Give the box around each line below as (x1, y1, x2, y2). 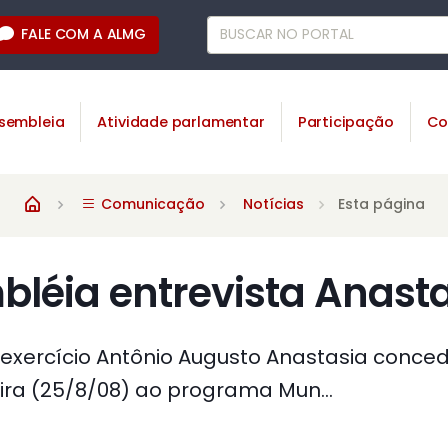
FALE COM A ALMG (21, 24, 146, 44)
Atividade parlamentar (97, 111, 265, 132)
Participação (297, 111, 394, 132)
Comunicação (97, 194, 205, 215)
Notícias (243, 194, 304, 215)
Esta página (338, 194, 425, 215)
